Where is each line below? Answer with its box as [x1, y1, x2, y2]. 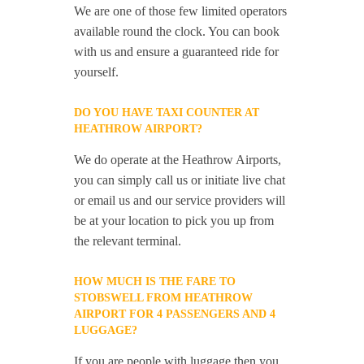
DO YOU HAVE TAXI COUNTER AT [74, 106, 260, 119]
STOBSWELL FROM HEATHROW [74, 292, 253, 305]
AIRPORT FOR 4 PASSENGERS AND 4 [74, 308, 276, 321]
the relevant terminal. [74, 234, 182, 249]
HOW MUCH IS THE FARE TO [74, 275, 236, 288]
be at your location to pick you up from [74, 214, 275, 228]
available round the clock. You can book [74, 24, 280, 39]
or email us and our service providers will [74, 193, 286, 208]
